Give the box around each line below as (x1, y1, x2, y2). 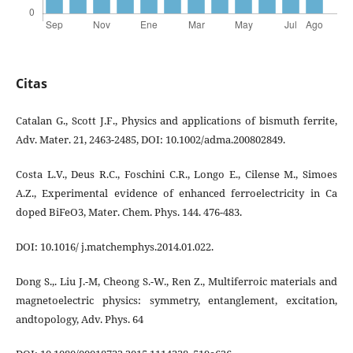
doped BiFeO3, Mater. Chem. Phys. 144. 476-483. (15, 204, 242, 219)
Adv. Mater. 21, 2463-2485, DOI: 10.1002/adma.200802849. (15, 132, 285, 147)
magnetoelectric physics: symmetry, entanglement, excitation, (15, 292, 338, 307)
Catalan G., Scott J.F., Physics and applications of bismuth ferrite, (15, 113, 338, 128)
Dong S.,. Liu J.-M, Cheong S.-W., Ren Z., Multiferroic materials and (15, 273, 338, 288)
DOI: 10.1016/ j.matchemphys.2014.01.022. (15, 239, 214, 254)
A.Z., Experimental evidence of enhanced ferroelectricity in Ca (15, 185, 338, 200)
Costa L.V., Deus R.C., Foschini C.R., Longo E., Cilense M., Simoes (15, 166, 338, 181)
